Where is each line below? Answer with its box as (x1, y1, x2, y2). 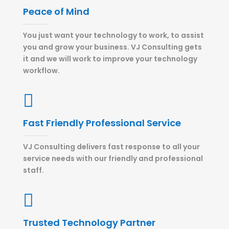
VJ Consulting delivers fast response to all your (22, 142, 200, 152)
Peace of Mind (22, 5, 89, 18)
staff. (22, 165, 44, 175)
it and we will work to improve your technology (22, 54, 197, 64)
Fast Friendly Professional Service (22, 117, 181, 129)
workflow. (22, 65, 60, 76)
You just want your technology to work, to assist (22, 30, 204, 40)
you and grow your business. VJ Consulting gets (22, 42, 202, 52)
